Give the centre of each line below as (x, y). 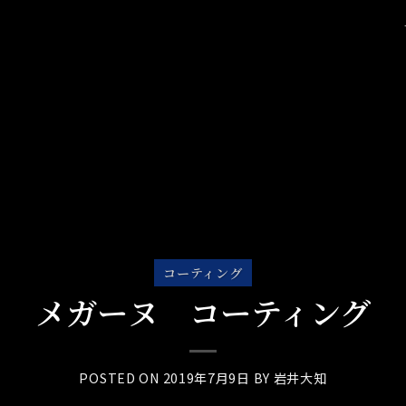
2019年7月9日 (206, 378)
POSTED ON (121, 378)
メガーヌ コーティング (203, 311)
